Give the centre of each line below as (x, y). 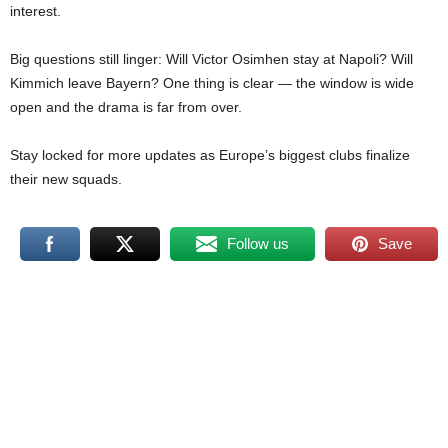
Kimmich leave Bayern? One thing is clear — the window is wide (212, 83)
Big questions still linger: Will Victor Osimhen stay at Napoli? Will (211, 59)
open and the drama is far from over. (126, 107)
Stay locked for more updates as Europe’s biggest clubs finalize (210, 155)
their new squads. (66, 179)
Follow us (258, 244)
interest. (35, 11)
